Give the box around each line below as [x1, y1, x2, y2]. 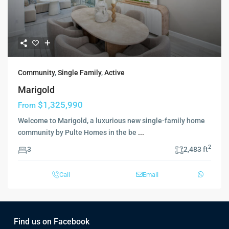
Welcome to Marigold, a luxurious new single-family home [18, 116, 205, 125]
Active [104, 68, 125, 77]
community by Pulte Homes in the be [18, 128, 138, 136]
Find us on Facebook [14, 216, 89, 226]
